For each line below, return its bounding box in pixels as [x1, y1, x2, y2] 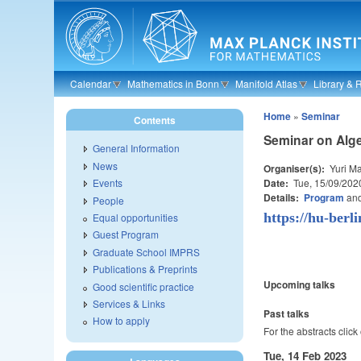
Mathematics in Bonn [127, 77, 220, 90]
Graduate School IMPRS [93, 244, 201, 259]
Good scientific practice [93, 279, 195, 293]
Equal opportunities [93, 210, 179, 224]
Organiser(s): [263, 161, 328, 176]
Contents [134, 113, 176, 127]
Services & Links [93, 296, 166, 310]
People [93, 193, 125, 207]
